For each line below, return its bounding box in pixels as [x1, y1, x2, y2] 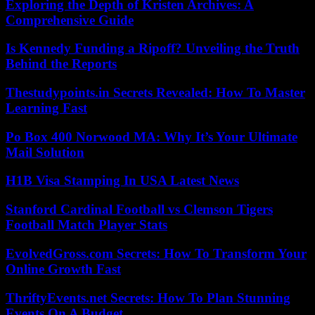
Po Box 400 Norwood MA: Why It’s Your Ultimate [6, 129, 297, 144]
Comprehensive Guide [6, 12, 134, 27]
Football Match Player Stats [6, 217, 167, 233]
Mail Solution [6, 144, 84, 160]
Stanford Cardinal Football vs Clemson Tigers [6, 202, 273, 217]
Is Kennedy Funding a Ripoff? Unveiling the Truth [6, 41, 300, 56]
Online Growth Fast [6, 261, 121, 276]
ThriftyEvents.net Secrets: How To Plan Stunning [6, 290, 290, 305]
